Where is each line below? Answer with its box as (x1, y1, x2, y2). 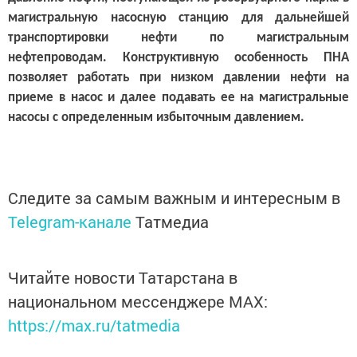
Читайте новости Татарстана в (8, 267, 237, 288)
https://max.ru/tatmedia (8, 315, 180, 336)
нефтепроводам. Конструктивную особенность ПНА (8, 50, 349, 65)
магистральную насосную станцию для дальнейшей (8, 10, 349, 25)
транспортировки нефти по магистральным (8, 30, 349, 45)
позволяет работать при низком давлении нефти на (8, 70, 349, 84)
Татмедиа (135, 211, 209, 233)
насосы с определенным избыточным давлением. (8, 110, 304, 124)
